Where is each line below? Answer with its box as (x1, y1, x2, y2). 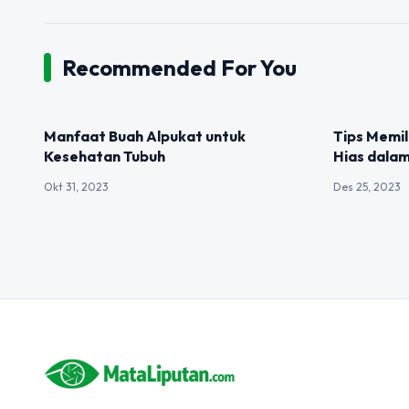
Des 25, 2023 (333, 180, 402, 194)
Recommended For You (62, 54, 297, 81)
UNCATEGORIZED (58, 121, 144, 133)
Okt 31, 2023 (44, 180, 109, 194)
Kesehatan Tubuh (44, 147, 165, 165)
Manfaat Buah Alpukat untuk (44, 127, 246, 145)
